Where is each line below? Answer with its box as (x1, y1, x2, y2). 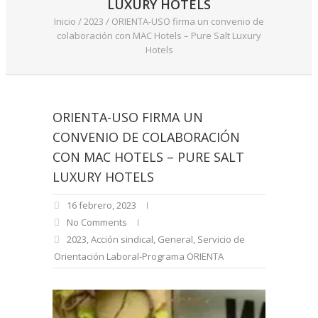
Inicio (54, 15, 76, 28)
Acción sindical (91, 233, 153, 246)
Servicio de (197, 233, 245, 246)
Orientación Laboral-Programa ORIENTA (54, 250, 224, 263)
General (158, 233, 193, 246)
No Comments (67, 216, 127, 229)
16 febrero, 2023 (67, 199, 136, 212)
